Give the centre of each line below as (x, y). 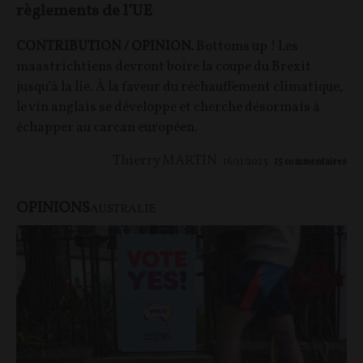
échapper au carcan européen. (107, 128)
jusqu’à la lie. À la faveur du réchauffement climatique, (180, 88)
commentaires (316, 162)
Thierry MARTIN (165, 161)
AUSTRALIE (123, 210)
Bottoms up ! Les (246, 47)
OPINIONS (53, 209)
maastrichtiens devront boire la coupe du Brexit (164, 67)
